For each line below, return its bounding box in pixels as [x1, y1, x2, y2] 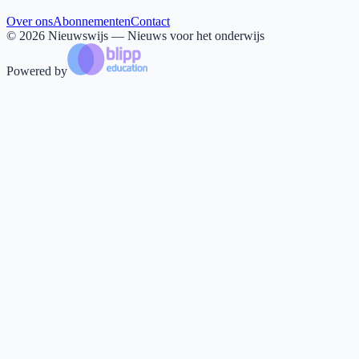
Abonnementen [53, 14, 131, 29]
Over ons [6, 14, 53, 29]
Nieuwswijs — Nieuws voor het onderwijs [45, 29, 264, 43]
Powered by [6, 64, 67, 79]
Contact [131, 14, 170, 29]
